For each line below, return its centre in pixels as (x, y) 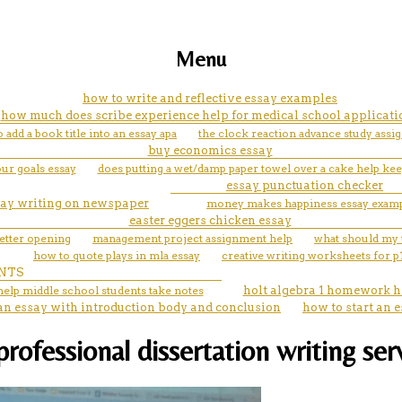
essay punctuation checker (305, 185)
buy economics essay (210, 150)
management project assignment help (192, 238)
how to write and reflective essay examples (210, 98)
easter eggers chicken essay (210, 220)
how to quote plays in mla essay (117, 255)
